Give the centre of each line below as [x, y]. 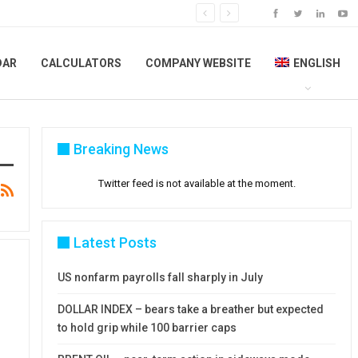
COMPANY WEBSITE [199, 63]
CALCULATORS [82, 63]
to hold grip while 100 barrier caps [147, 327]
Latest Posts [115, 242]
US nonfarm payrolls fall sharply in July [161, 277]
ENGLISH [316, 63]
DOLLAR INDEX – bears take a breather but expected [191, 309]
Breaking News [121, 149]
